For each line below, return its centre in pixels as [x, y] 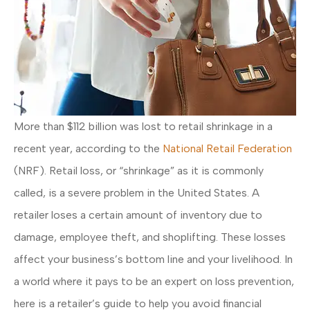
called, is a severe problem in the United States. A [137, 193]
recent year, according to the [88, 149]
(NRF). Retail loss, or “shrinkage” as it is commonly [139, 171]
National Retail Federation [227, 149]
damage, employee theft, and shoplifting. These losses [150, 237]
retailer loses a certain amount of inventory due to [138, 215]
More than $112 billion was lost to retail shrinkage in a [143, 127]
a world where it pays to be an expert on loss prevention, [154, 282]
